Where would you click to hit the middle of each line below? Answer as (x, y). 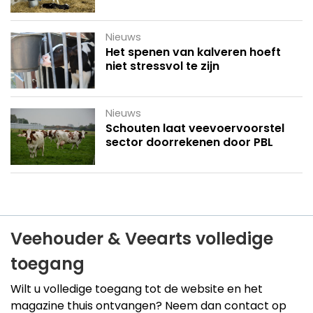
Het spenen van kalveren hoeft (193, 52)
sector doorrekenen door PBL (189, 143)
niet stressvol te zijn (162, 66)
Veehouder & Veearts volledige (142, 238)
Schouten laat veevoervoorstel (195, 129)
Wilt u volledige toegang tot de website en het (137, 289)
